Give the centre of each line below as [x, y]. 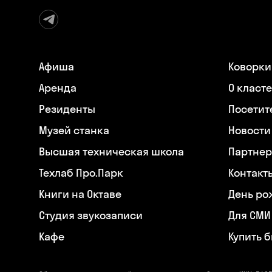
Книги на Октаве [80, 194]
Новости [250, 131]
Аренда [58, 88]
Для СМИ [250, 216]
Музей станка [74, 131]
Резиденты [67, 109]
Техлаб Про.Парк [81, 173]
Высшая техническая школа [111, 152]
